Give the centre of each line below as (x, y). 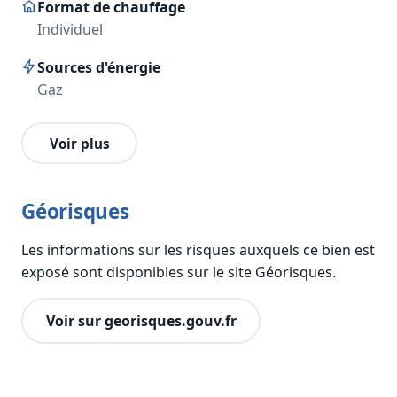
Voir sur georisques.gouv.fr (141, 320)
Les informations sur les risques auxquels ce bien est (198, 250)
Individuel (70, 30)
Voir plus (79, 143)
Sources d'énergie (99, 68)
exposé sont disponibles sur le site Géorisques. (179, 272)
